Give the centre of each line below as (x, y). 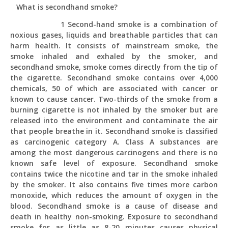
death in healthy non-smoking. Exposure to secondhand (114, 217)
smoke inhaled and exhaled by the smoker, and (114, 56)
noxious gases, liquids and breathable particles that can (114, 35)
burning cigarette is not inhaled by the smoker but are (114, 110)
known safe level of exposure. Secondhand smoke (114, 163)
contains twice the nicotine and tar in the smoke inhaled (114, 174)
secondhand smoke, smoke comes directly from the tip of (114, 67)
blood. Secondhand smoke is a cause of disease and (114, 206)
